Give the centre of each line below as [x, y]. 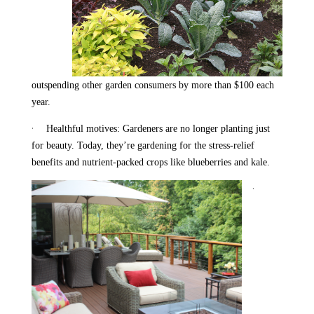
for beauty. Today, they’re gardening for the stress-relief [143, 146]
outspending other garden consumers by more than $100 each [152, 86]
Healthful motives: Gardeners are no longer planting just [158, 129]
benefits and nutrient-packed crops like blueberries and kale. [150, 163]
